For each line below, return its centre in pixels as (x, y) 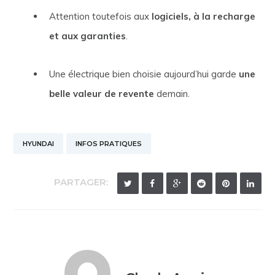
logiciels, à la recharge (203, 16)
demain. (172, 93)
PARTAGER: (81, 182)
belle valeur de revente (101, 93)
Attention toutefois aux (100, 16)
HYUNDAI (39, 143)
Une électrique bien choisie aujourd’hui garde (144, 74)
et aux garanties (87, 36)
